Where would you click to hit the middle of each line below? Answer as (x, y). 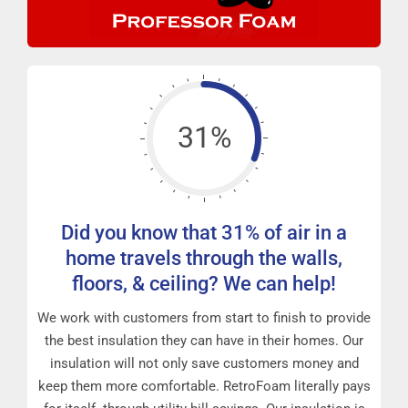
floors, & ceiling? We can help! (204, 283)
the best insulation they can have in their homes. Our (204, 340)
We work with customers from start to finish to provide (204, 317)
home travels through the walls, (204, 258)
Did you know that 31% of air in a (204, 232)
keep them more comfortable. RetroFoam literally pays (204, 386)
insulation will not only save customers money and (204, 363)
